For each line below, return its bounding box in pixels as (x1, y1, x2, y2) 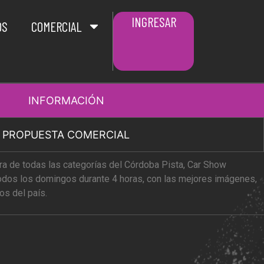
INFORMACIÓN (28, 94, 104, 107)
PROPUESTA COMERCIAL (2, 128, 130, 141)
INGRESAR (131, 14, 176, 30)
